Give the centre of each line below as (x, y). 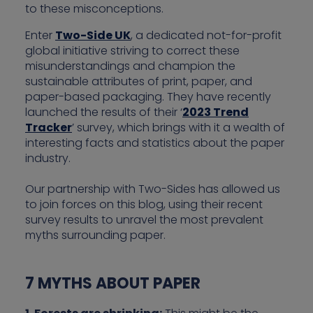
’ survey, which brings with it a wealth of (179, 128)
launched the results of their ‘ (104, 112)
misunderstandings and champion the (130, 66)
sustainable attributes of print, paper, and (139, 82)
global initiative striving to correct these (132, 51)
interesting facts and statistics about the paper (155, 143)
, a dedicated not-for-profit (206, 36)
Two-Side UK (93, 36)
